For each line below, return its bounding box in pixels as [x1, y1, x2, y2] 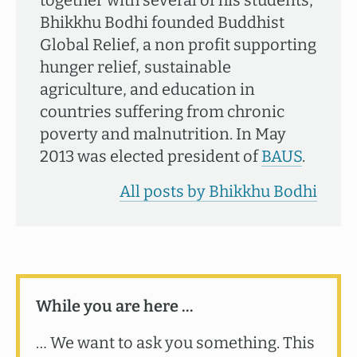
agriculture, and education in [40, 80, 255, 99]
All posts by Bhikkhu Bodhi [120, 182, 317, 201]
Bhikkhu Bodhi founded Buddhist [40, 13, 284, 32]
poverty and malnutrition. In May [40, 124, 286, 143]
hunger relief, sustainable [40, 57, 231, 76]
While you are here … [36, 296, 193, 316]
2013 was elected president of [40, 147, 261, 166]
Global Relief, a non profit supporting [40, 35, 316, 54]
